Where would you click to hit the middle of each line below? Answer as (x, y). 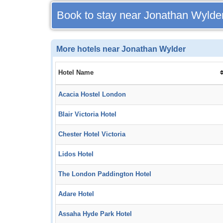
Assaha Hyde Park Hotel (95, 214)
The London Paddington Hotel (105, 174)
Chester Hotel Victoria (92, 134)
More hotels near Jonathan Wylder (121, 49)
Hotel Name (76, 73)
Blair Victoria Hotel (87, 114)
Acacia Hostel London (92, 95)
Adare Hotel (76, 194)
